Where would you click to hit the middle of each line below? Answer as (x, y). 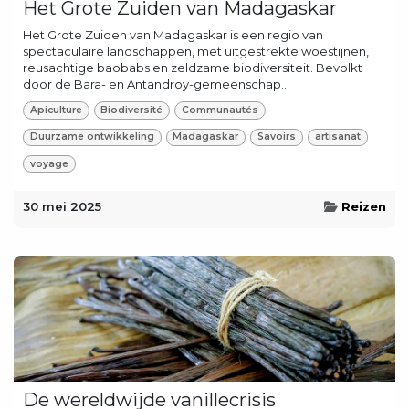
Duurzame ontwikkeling (92, 137)
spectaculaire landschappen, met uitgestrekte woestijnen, (196, 52)
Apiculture (56, 110)
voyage (49, 163)
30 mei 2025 (62, 207)
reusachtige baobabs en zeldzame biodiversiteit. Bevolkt (193, 68)
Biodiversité (132, 110)
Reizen (364, 207)
